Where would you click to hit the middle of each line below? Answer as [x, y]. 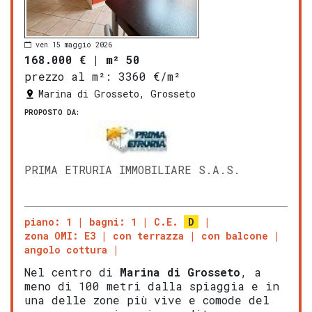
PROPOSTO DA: [52, 113]
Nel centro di [72, 272]
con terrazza [148, 236]
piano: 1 [48, 222]
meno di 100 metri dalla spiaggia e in [152, 286]
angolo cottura [66, 250]
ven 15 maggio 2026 [74, 45]
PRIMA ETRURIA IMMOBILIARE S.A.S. [132, 170]
